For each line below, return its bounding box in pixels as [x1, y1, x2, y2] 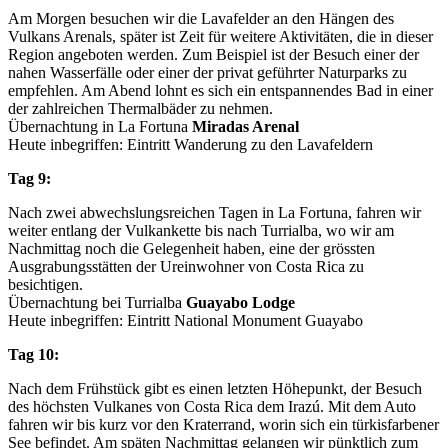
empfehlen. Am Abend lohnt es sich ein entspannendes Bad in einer [8, 81, 433, 99]
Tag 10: [8, 345, 59, 363]
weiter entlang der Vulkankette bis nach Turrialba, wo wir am [8, 221, 394, 239]
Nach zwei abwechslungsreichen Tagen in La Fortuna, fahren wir [8, 203, 421, 221]
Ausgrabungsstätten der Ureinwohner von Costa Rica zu [8, 257, 364, 275]
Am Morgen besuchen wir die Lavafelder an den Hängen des [8, 9, 394, 27]
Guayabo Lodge [186, 293, 295, 311]
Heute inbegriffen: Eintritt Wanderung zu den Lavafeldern [8, 135, 373, 153]
